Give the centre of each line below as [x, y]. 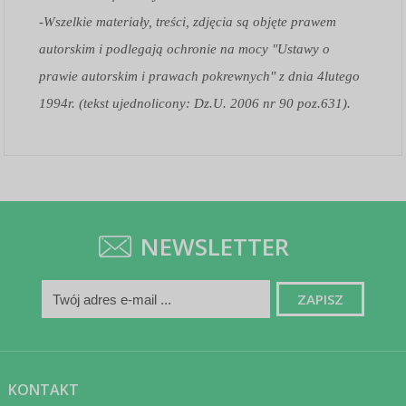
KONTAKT [43, 389]
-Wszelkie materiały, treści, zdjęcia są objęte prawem [188, 21]
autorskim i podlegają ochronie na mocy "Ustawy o [185, 48]
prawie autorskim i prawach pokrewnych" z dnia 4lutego [200, 76]
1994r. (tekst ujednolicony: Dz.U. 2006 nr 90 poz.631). [195, 103]
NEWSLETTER [215, 246]
